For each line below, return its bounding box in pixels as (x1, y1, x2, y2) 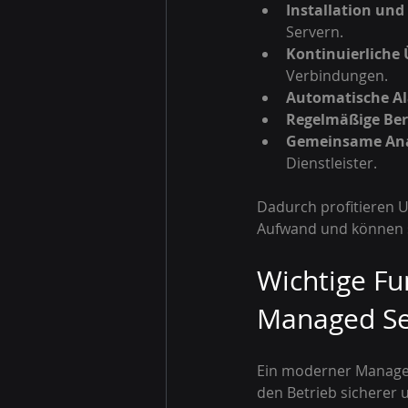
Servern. (286, 22, 343, 42)
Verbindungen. (286, 66, 388, 86)
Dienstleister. (286, 153, 377, 173)
